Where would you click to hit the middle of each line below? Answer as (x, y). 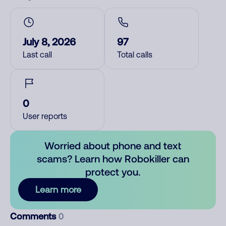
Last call (37, 54)
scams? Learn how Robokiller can (113, 158)
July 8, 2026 (49, 41)
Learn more (58, 189)
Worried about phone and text (113, 145)
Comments (34, 216)
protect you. (113, 172)
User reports (45, 116)
